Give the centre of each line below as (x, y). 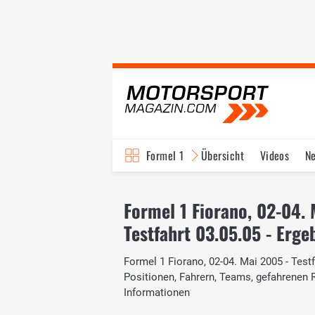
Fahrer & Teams (251, 188)
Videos (275, 155)
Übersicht (223, 155)
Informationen (157, 292)
